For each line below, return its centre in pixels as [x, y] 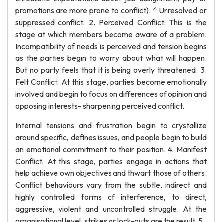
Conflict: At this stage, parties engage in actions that [111, 161]
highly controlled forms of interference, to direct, [111, 197]
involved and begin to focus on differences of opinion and [111, 94]
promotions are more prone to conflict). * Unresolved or [111, 10]
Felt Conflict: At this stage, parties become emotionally [111, 82]
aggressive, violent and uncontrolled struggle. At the [111, 209]
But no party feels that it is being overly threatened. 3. [111, 70]
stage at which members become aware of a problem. [111, 34]
